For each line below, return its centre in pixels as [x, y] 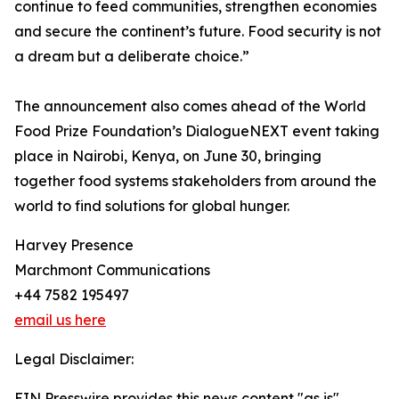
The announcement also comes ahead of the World [190, 106]
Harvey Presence [74, 245]
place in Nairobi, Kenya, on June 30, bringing [168, 156]
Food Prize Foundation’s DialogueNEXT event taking [197, 131]
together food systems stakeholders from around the [195, 181]
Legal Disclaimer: [74, 359]
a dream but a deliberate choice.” [132, 57]
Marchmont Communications [112, 270]
